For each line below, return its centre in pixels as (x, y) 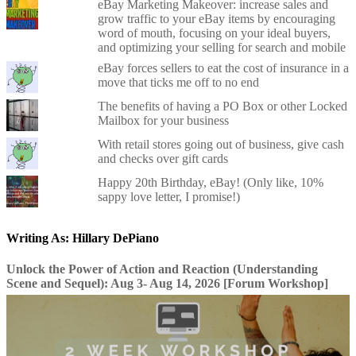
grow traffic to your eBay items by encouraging (216, 19)
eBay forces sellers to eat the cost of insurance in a (223, 68)
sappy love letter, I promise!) (168, 197)
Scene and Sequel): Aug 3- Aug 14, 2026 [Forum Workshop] (167, 283)
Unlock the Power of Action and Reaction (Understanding (162, 269)
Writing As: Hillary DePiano (83, 238)
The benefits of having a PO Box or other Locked (222, 106)
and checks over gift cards (163, 159)
